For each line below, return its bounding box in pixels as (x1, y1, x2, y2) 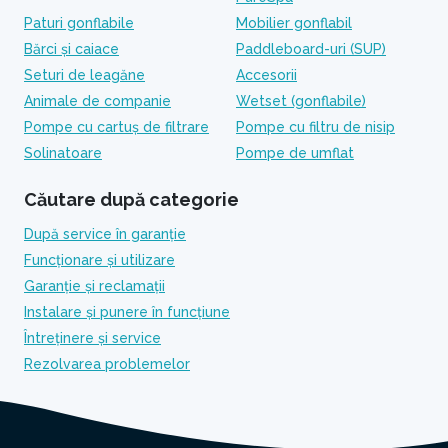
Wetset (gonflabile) (236, 93, 366, 109)
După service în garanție (24, 226, 186, 242)
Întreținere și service (24, 330, 161, 346)
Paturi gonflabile (24, 15, 134, 31)
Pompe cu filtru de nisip (236, 119, 395, 135)
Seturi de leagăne (24, 67, 145, 83)
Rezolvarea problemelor (24, 356, 190, 372)
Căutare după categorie (24, 189, 239, 210)
